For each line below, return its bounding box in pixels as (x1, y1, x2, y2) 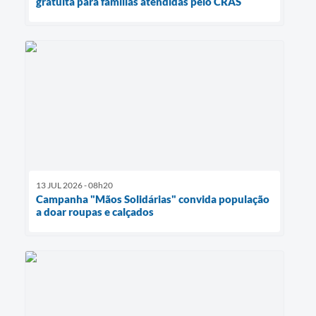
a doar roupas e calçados (36, 205, 154, 218)
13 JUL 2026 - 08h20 (36, 179, 113, 190)
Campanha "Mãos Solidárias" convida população (36, 192, 269, 205)
